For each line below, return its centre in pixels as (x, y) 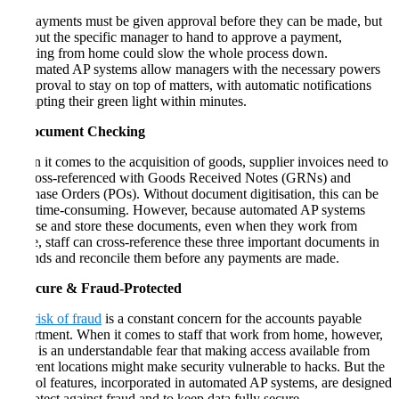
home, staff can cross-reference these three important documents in (193, 241)
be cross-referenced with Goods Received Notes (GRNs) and (179, 177)
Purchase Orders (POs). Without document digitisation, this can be (193, 193)
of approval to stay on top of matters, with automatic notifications (189, 85)
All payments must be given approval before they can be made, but (195, 20)
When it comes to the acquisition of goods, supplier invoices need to (198, 161)
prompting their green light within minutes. (127, 101)
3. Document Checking (76, 131)
